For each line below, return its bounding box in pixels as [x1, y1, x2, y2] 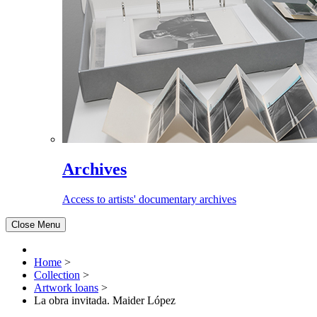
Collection [34, 268, 80, 281]
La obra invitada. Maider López [34, 294, 175, 306]
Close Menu [11, 219, 60, 230]
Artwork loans [34, 281, 98, 294]
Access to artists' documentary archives [62, 192, 236, 205]
